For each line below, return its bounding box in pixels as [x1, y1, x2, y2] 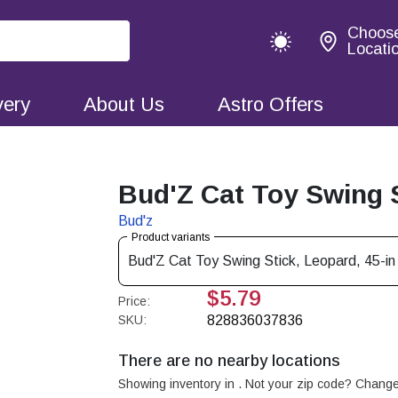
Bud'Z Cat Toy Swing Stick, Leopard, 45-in [128, 253, 396, 268]
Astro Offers [218, 92, 323, 115]
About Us [84, 92, 164, 115]
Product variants [131, 231, 211, 243]
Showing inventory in [118, 377, 239, 391]
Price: [118, 294, 151, 308]
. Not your [238, 377, 298, 391]
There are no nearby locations [118, 352, 341, 370]
